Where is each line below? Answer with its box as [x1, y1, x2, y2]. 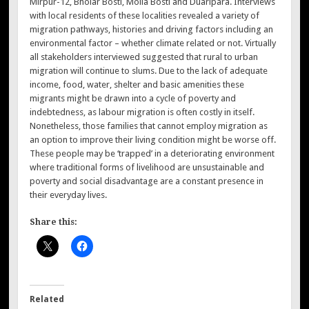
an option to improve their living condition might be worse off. [30, 134, 277, 145]
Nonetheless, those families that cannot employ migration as [30, 120, 268, 131]
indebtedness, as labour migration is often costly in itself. [30, 106, 255, 117]
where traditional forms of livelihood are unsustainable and [30, 161, 265, 172]
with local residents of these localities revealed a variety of [30, 10, 260, 21]
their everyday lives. [30, 189, 108, 200]
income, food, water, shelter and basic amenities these [30, 79, 245, 90]
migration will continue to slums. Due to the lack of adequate [30, 65, 268, 76]
